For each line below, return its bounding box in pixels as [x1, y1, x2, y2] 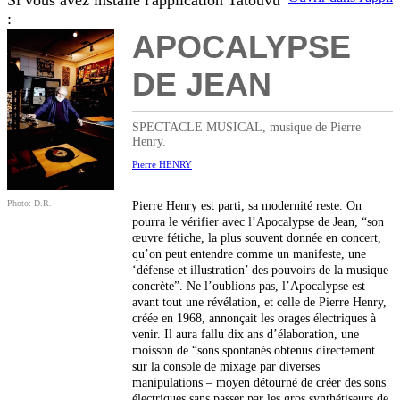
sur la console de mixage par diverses [132, 360, 320, 374]
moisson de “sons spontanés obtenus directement [132, 344, 375, 358]
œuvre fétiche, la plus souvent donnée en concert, [132, 231, 381, 246]
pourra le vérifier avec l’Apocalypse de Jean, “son [132, 215, 384, 229]
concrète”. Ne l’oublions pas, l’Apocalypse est [132, 279, 365, 294]
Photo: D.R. [7, 198, 52, 209]
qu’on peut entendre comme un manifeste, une [132, 247, 366, 262]
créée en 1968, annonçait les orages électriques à [132, 312, 376, 326]
